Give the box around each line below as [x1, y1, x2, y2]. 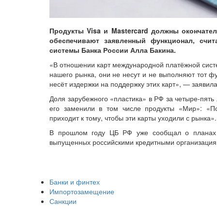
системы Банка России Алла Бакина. [49, 45, 176, 55]
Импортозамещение [49, 186, 114, 197]
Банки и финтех [49, 177, 100, 187]
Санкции [49, 196, 77, 206]
